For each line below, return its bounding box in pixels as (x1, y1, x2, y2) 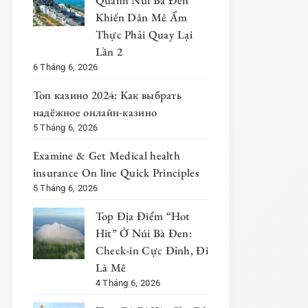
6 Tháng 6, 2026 (32, 62, 98, 73)
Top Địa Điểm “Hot (95, 208, 190, 224)
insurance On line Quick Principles (32, 165, 199, 181)
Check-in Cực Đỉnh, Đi (95, 243, 208, 258)
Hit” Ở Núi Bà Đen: (95, 225, 192, 241)
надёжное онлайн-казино (32, 104, 157, 120)
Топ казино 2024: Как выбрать (32, 87, 182, 103)
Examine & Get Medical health (32, 148, 181, 164)
